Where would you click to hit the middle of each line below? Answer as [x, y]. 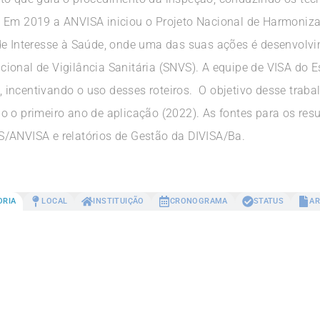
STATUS [269, 201]
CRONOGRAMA [199, 201]
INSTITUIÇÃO [119, 201]
